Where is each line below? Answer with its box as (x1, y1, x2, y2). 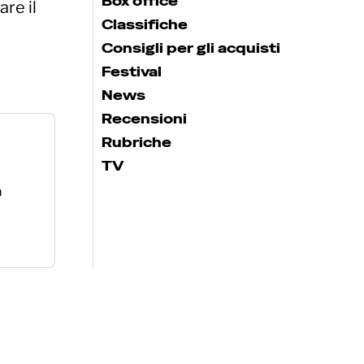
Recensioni (102, 110, 187, 128)
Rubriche (102, 133, 171, 151)
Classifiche (102, 15, 188, 33)
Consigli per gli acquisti (102, 39, 280, 57)
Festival (102, 63, 162, 80)
